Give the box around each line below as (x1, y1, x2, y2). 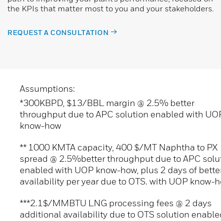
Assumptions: (20, 83, 75, 94)
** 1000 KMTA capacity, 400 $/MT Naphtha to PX (20, 142, 218, 153)
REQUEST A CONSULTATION (7, 28, 109, 37)
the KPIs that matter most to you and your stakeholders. (7, 3, 214, 14)
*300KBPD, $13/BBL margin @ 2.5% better (20, 98, 194, 109)
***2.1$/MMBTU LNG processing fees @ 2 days (20, 198, 212, 209)
